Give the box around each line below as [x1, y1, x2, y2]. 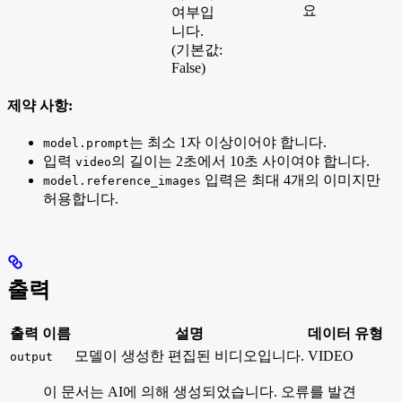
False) [171, 60, 205, 76]
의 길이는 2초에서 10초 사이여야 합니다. [111, 153, 370, 170]
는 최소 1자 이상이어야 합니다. [129, 135, 327, 151]
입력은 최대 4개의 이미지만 [201, 172, 380, 188]
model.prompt [43, 136, 129, 151]
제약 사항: [7, 98, 73, 114]
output [10, 349, 53, 363]
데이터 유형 [308, 325, 383, 341]
